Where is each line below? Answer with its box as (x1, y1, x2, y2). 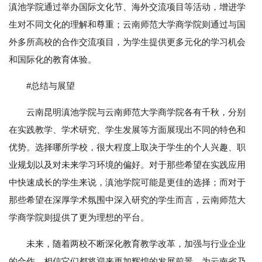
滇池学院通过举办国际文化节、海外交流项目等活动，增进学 (9, 2, 246, 12)
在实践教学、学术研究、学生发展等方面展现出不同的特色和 (9, 125, 246, 135)
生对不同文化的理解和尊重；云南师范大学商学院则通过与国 (9, 19, 246, 30)
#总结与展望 (26, 81, 75, 91)
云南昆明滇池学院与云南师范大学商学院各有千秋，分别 (26, 107, 246, 118)
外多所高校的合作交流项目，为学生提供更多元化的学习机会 (9, 37, 246, 47)
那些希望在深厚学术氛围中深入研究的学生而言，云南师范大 (9, 195, 246, 205)
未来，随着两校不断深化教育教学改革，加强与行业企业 (26, 239, 246, 249)
